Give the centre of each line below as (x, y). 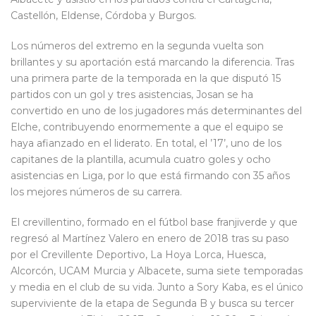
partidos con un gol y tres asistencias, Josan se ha (132, 94)
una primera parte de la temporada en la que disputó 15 (146, 78)
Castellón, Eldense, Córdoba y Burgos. (103, 15)
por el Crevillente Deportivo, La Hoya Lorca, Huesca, (138, 254)
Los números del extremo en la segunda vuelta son (137, 45)
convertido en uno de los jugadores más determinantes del (156, 110)
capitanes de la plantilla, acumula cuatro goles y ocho (141, 159)
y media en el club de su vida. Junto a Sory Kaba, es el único (157, 287)
